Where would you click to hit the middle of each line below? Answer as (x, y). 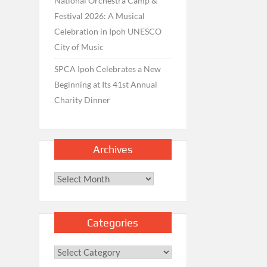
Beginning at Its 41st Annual (105, 84)
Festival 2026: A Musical (99, 15)
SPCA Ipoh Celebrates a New (107, 69)
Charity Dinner (82, 100)
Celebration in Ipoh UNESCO (108, 31)
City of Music (79, 46)
